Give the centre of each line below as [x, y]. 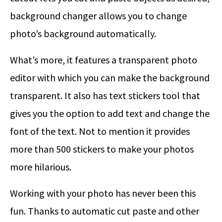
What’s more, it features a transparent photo [104, 60]
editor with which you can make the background [110, 78]
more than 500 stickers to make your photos [102, 149]
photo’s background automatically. [83, 34]
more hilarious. [41, 167]
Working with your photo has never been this [103, 193]
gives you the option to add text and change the [110, 113]
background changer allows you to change [98, 16]
